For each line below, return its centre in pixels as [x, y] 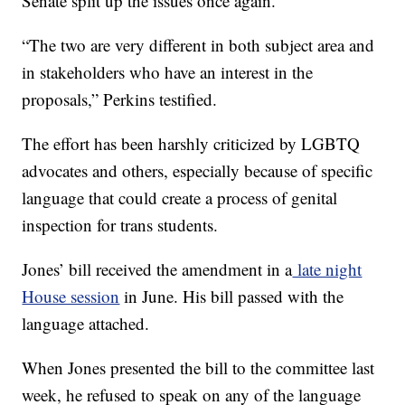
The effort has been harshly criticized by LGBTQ [191, 144]
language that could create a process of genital [180, 198]
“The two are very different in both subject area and [198, 45]
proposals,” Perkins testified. [120, 99]
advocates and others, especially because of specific [198, 171]
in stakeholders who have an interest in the [168, 72]
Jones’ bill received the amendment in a [157, 269]
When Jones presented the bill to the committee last [198, 368]
